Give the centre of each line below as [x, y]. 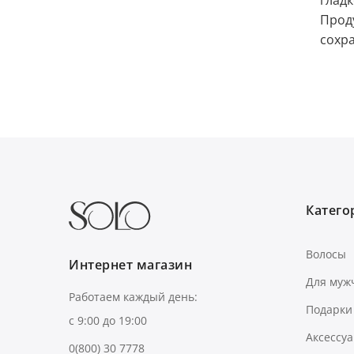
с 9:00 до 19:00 [108, 320]
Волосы [326, 254]
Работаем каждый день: [133, 297]
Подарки [329, 309]
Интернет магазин [130, 265]
